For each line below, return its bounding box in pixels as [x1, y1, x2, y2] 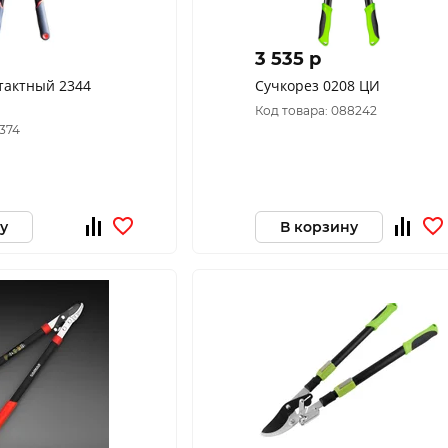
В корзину [279, 217, 358, 236]
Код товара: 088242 [254, 103, 377, 118]
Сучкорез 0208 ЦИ [254, 76, 380, 95]
